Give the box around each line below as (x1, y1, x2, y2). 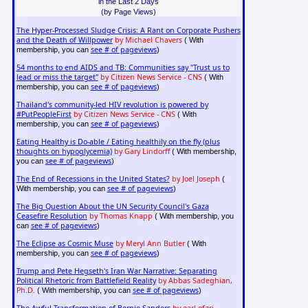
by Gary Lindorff (113, 146, 170, 157)
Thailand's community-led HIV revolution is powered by (16, 100, 208, 110)
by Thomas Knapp (89, 211, 153, 221)
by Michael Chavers (114, 35, 182, 45)
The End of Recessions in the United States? (16, 174, 170, 184)
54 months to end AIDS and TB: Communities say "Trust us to (16, 63, 230, 73)
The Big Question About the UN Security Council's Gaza (16, 201, 209, 212)
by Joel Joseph (171, 174, 220, 184)
